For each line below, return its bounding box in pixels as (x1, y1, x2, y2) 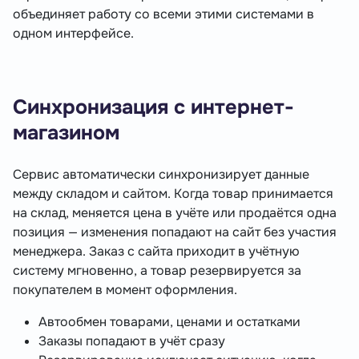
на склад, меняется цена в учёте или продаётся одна (13, 204, 337, 222)
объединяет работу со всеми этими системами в (13, 6, 314, 23)
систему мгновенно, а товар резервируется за (13, 262, 301, 280)
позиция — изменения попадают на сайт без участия (13, 224, 337, 241)
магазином (13, 120, 119, 147)
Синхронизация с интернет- (13, 95, 294, 121)
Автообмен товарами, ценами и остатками (38, 313, 301, 331)
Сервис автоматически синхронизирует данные (13, 166, 309, 184)
